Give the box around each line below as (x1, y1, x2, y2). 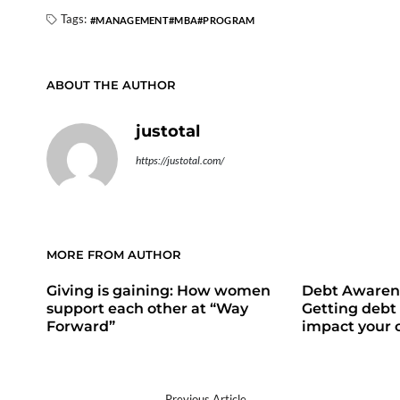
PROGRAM (203, 14, 255, 26)
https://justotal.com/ (136, 154, 224, 167)
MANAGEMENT (96, 14, 170, 26)
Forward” (46, 318, 115, 335)
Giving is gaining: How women (46, 282, 271, 299)
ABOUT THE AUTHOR (46, 78, 176, 92)
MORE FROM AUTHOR (46, 247, 181, 262)
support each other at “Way (46, 300, 248, 317)
